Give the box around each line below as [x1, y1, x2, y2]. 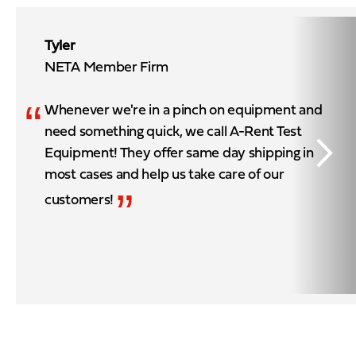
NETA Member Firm [44, 60, 169, 75]
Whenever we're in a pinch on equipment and [44, 103, 323, 118]
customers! [44, 192, 114, 208]
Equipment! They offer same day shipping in [44, 145, 314, 161]
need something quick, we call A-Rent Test [44, 124, 302, 140]
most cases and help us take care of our [44, 167, 284, 183]
